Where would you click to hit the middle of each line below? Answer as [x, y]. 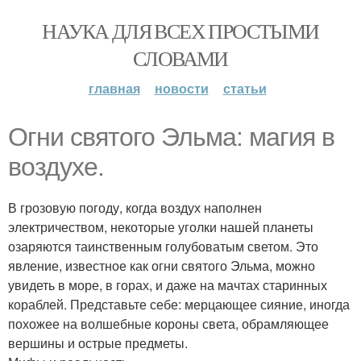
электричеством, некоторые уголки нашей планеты [161, 227]
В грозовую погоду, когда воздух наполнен [135, 207]
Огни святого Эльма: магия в [171, 137]
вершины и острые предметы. [98, 343]
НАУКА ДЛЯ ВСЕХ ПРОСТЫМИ [180, 31]
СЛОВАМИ [180, 58]
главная [114, 88]
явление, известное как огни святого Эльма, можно [162, 266]
